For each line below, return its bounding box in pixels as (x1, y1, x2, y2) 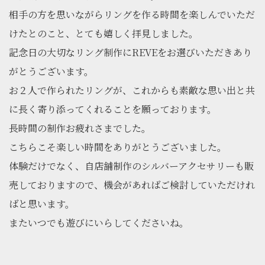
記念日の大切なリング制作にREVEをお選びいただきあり (9, 46, 252, 60)
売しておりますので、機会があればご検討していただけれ (9, 178, 255, 192)
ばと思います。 (9, 197, 75, 211)
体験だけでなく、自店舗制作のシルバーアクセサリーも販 (9, 159, 254, 173)
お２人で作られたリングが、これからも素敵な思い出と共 (9, 83, 255, 98)
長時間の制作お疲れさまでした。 (9, 121, 151, 135)
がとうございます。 (9, 64, 93, 79)
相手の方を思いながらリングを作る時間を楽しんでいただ (9, 8, 255, 22)
